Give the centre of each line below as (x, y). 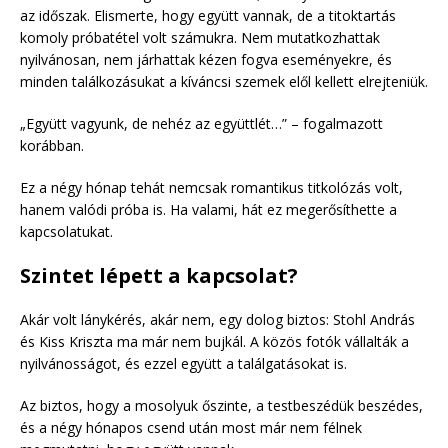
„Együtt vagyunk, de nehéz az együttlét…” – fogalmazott (201, 123)
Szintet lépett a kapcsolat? (159, 275)
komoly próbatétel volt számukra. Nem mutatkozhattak (200, 37)
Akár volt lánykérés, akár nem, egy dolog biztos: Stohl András (217, 319)
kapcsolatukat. (66, 231)
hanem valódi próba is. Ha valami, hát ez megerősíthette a (208, 209)
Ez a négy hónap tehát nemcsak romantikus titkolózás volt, (211, 187)
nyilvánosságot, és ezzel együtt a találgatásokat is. (183, 363)
